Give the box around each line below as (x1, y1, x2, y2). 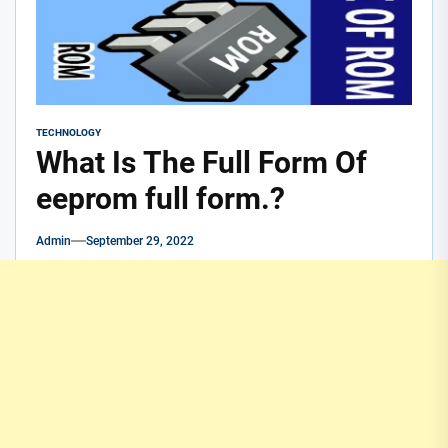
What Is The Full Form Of (36, 145, 367, 181)
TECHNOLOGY (36, 127, 101, 139)
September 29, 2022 (86, 234, 194, 249)
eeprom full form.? (36, 181, 285, 217)
